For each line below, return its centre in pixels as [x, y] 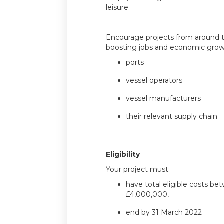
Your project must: [138, 170]
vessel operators [154, 81]
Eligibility [123, 155]
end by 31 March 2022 [164, 213]
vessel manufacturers [163, 99]
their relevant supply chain [171, 117]
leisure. [118, 8]
